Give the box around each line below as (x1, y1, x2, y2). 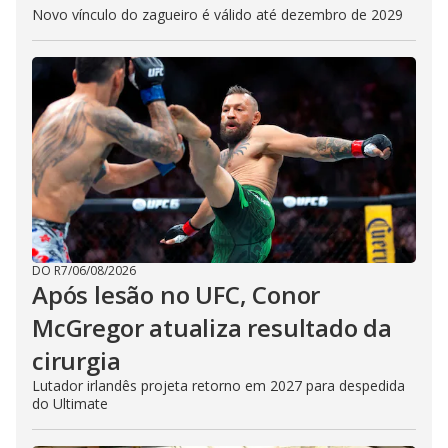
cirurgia (32, 343, 121, 377)
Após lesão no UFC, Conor (32, 277, 321, 311)
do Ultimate (32, 393, 108, 413)
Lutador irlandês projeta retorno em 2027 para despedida (32, 375, 405, 395)
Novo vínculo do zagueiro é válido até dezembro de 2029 (32, 4, 403, 24)
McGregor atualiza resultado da (32, 310, 392, 344)
